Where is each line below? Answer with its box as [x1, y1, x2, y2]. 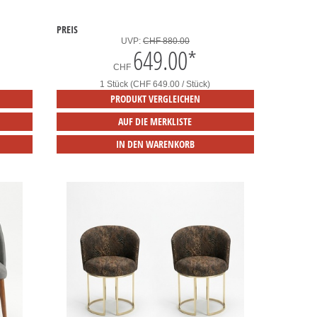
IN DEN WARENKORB [115, 137, 195, 151]
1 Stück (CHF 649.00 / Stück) [100, 79, 211, 90]
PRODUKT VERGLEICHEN [110, 92, 200, 106]
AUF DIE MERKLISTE [118, 115, 192, 129]
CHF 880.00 [142, 36, 190, 47]
